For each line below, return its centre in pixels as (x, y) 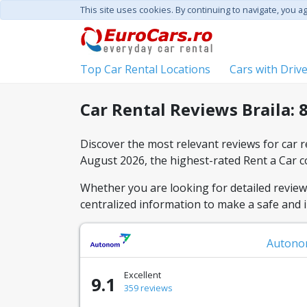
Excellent (143, 275)
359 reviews (148, 288)
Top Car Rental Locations (145, 69)
